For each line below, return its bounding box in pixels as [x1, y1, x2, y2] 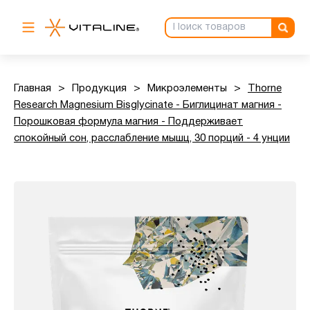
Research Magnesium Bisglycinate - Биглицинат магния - [14, 100, 282, 110]
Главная [14, 84, 51, 93]
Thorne [248, 84, 282, 93]
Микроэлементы [147, 84, 227, 93]
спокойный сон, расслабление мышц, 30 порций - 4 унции [14, 134, 290, 143]
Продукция [72, 84, 127, 93]
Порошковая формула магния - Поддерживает [14, 117, 243, 127]
